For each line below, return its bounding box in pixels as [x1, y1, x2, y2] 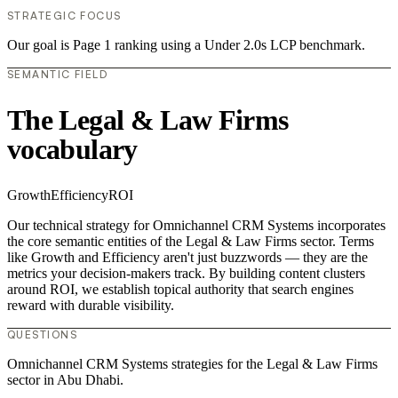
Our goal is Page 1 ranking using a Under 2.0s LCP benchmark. [7, 37, 365, 53]
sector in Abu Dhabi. [7, 372, 123, 388]
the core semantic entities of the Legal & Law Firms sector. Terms [7, 234, 374, 250]
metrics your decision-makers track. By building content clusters [7, 266, 365, 282]
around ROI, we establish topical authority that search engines [7, 282, 354, 298]
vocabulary [7, 132, 138, 165]
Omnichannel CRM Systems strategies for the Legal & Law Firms [7, 356, 378, 372]
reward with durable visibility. [7, 298, 174, 314]
